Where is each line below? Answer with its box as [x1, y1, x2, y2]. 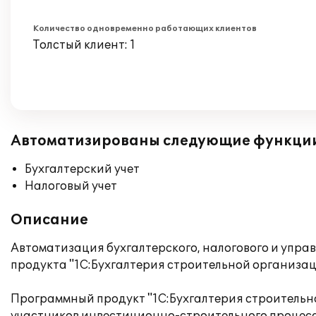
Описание [11, 212, 88, 229]
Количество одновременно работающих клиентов [33, 24, 257, 33]
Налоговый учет [25, 179, 117, 193]
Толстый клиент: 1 [33, 38, 135, 52]
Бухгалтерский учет [25, 162, 140, 176]
